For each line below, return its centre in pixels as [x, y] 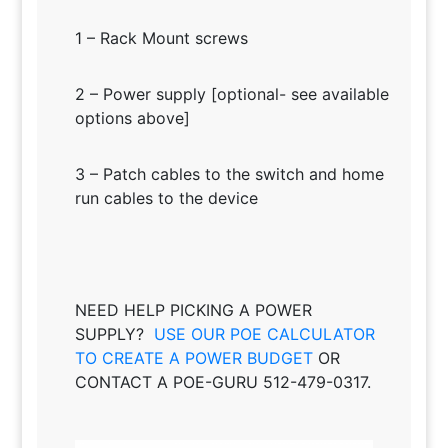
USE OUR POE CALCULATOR [264, 333]
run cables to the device [166, 197]
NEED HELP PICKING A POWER [193, 309]
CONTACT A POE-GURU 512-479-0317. [222, 381]
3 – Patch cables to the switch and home [229, 173]
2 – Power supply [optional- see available [231, 93]
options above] [132, 117]
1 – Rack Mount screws [161, 37]
